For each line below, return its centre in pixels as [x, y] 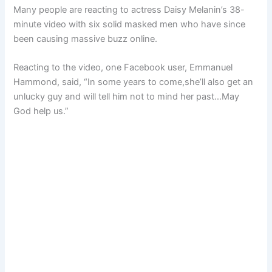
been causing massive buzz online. [86, 39]
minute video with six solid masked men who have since [130, 24]
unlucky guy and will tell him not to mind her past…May [127, 97]
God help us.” [41, 111]
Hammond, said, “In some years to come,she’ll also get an [134, 82]
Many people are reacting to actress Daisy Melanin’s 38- [129, 9]
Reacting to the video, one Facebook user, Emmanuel [123, 68]
